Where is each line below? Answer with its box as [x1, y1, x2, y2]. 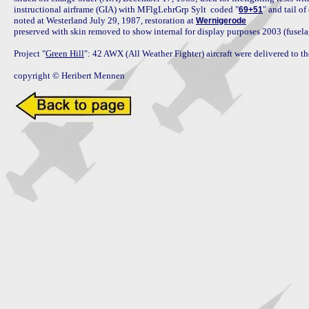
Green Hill [46, 48, 84, 59]
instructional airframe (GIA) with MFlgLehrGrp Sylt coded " [14, 4, 239, 14]
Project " [14, 48, 46, 59]
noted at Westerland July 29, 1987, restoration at [14, 15, 196, 26]
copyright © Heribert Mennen [14, 70, 125, 81]
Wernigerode [196, 16, 246, 26]
